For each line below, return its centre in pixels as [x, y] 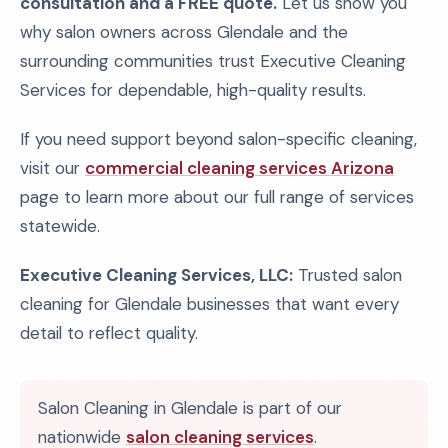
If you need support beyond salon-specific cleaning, [218, 139]
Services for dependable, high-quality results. [193, 90]
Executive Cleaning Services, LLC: [156, 275]
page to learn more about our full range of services [217, 197]
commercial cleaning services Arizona [239, 168]
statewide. [60, 226]
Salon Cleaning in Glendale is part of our [190, 408]
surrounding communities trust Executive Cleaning [213, 61]
